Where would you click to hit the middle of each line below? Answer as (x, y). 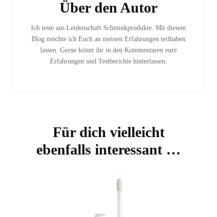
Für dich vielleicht (108, 132)
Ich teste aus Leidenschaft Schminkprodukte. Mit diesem (108, 28)
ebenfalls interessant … (108, 149)
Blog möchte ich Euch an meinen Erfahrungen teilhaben (108, 39)
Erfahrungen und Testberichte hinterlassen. (108, 61)
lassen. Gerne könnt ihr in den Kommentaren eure (108, 50)
